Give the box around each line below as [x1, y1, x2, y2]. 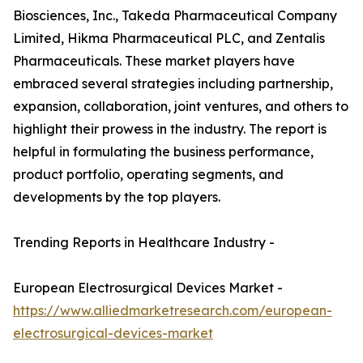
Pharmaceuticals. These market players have [13, 53, 295, 70]
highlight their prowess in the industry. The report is [13, 121, 327, 138]
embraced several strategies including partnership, [13, 75, 333, 92]
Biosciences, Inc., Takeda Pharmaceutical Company [13, 7, 337, 24]
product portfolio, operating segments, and [13, 166, 284, 183]
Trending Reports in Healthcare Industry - [13, 234, 275, 251]
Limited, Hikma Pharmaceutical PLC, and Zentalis [13, 30, 325, 47]
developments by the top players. [13, 189, 220, 206]
